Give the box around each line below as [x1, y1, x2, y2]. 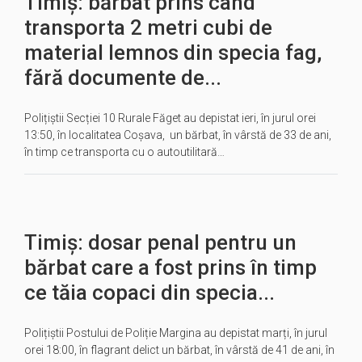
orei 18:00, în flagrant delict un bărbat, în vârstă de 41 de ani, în [24, 343, 335, 356]
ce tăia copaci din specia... [24, 280, 275, 305]
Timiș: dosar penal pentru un [24, 230, 297, 255]
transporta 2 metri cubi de [24, 15, 272, 40]
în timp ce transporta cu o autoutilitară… [24, 145, 225, 158]
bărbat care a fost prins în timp [24, 255, 317, 280]
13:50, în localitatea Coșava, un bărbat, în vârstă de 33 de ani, [24, 128, 331, 141]
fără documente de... [24, 65, 221, 90]
